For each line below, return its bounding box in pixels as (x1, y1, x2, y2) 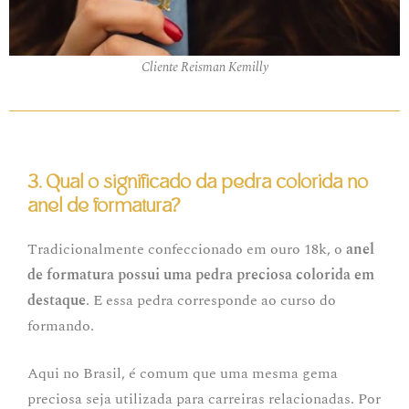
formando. (27, 314, 98, 337)
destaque (27, 288, 86, 311)
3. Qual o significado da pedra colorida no (27, 169, 368, 194)
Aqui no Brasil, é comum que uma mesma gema (27, 362, 338, 384)
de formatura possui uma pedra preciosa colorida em (27, 263, 374, 286)
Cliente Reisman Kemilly (141, 57, 268, 77)
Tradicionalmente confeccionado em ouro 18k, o (27, 237, 346, 260)
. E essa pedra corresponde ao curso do (86, 288, 336, 311)
